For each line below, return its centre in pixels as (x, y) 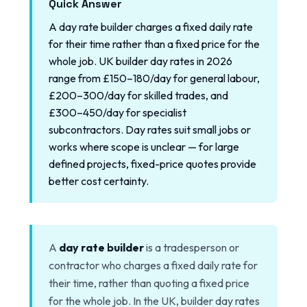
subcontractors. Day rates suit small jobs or (149, 129)
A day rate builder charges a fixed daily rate (150, 26)
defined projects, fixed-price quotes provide (152, 163)
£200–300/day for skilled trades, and (138, 95)
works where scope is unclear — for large (144, 146)
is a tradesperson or (191, 247)
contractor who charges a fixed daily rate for (153, 265)
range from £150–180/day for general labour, (154, 78)
